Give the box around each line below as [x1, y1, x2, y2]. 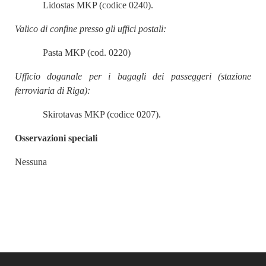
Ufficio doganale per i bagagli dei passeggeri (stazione [15, 71, 251, 81]
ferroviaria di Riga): [15, 85, 90, 96]
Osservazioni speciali [15, 133, 97, 143]
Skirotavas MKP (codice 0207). [43, 109, 161, 119]
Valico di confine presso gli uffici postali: [15, 24, 166, 34]
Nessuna [15, 157, 47, 167]
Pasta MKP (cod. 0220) [43, 47, 131, 58]
